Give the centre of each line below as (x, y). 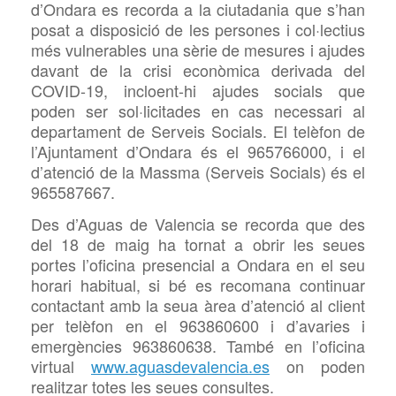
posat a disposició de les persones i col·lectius (198, 30)
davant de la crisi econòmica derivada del (198, 70)
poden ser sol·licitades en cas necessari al (198, 111)
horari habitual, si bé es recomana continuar (198, 285)
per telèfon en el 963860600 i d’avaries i (198, 326)
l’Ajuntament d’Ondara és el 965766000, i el (198, 152)
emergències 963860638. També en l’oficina (198, 346)
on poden (317, 366)
